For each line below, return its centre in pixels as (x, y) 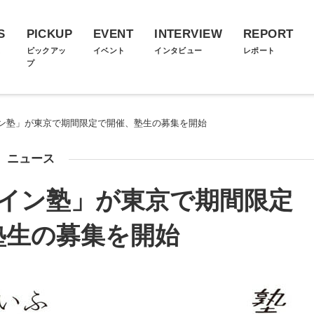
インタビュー (178, 50)
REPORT (268, 34)
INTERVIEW (188, 34)
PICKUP (49, 34)
